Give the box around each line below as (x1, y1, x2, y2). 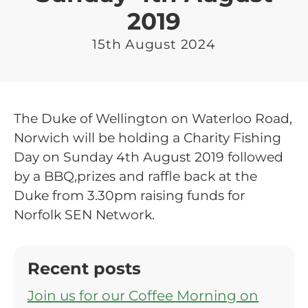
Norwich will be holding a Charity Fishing (14, 129, 281, 146)
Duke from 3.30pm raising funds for (14, 187, 245, 203)
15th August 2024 (92, 36, 216, 52)
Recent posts (27, 258, 141, 278)
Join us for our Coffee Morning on (27, 287, 258, 304)
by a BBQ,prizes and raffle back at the (14, 168, 257, 184)
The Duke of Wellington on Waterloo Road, (14, 110, 292, 126)
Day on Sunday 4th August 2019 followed (14, 148, 283, 165)
